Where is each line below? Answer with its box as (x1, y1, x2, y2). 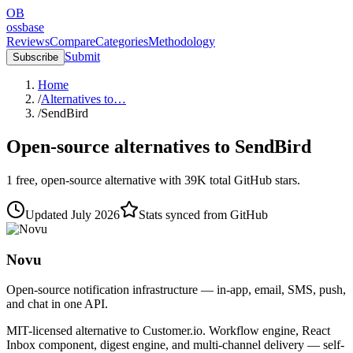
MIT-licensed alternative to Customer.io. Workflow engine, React (6, 324, 330, 338)
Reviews (6, 35, 50, 48)
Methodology (148, 35, 215, 48)
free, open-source (13, 173, 102, 187)
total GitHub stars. (206, 173, 300, 187)
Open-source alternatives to (6, 136, 230, 157)
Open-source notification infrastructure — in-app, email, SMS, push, (6, 283, 346, 297)
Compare (50, 35, 95, 48)
